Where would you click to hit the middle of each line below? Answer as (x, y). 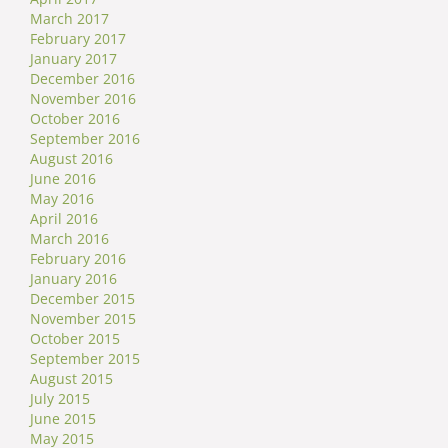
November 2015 (83, 319)
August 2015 (71, 379)
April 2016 (64, 219)
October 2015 (75, 339)
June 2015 (63, 419)
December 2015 (82, 299)
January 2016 (73, 279)
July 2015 (60, 399)
